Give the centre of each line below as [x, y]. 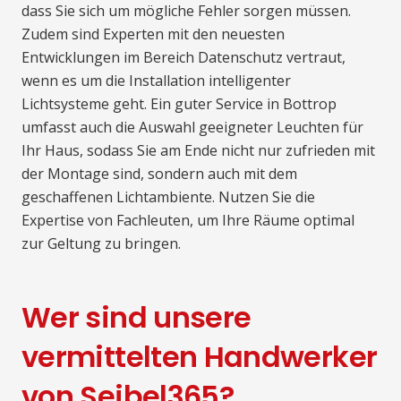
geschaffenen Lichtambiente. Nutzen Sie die [168, 197]
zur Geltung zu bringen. [101, 244]
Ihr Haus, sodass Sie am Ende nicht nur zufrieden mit [198, 151]
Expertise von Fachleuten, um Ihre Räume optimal [188, 221]
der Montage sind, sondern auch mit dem [159, 174]
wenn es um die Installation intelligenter [156, 81]
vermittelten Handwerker [200, 357]
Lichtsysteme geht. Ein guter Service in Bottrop [179, 104]
